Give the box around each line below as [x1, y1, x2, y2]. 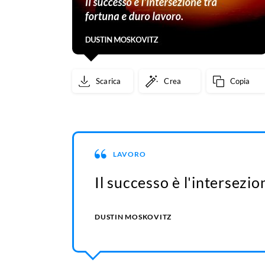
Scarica [96, 76, 121, 86]
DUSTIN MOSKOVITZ [95, 212, 172, 222]
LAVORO [112, 149, 146, 159]
